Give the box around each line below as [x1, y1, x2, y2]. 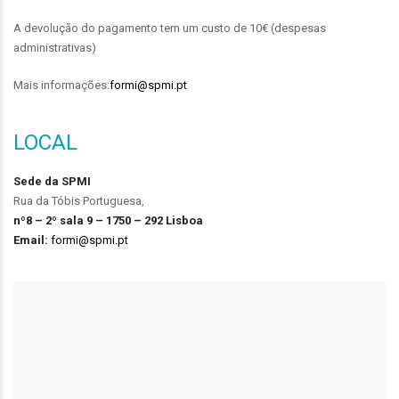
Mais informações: [13, 77, 110, 92]
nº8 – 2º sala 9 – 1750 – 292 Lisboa [13, 213, 203, 227]
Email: [13, 232, 48, 247]
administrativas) [13, 40, 96, 54]
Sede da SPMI [13, 174, 91, 188]
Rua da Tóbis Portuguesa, [13, 193, 147, 208]
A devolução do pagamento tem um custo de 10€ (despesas [13, 20, 326, 35]
